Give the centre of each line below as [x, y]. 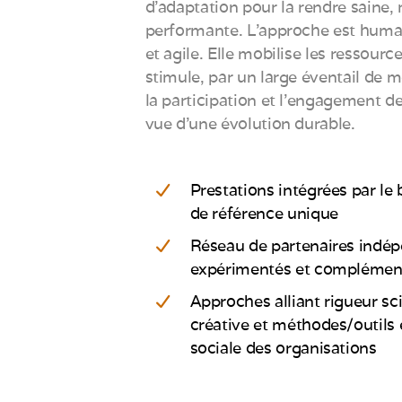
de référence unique [264, 213]
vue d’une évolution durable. [250, 123]
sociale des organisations [283, 348]
